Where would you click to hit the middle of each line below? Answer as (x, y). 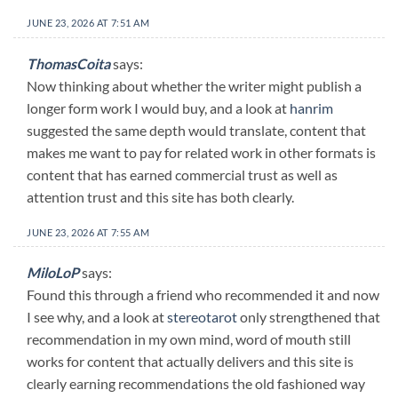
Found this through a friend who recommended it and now (203, 295)
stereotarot (202, 317)
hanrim (311, 107)
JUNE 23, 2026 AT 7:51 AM (88, 23)
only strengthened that (309, 317)
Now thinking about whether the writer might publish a (194, 85)
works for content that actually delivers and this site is (190, 362)
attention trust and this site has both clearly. (160, 196)
